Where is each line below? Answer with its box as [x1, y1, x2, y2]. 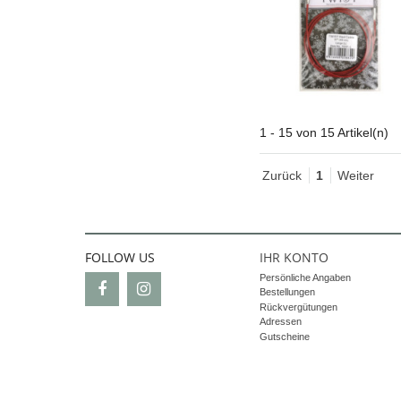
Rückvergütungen [259, 301, 337, 312]
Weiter [337, 168, 374, 183]
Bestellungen [259, 286, 315, 298]
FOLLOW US [84, 249, 155, 266]
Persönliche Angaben [259, 272, 351, 283]
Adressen [259, 316, 302, 328]
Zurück [261, 168, 302, 183]
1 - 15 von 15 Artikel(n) [259, 125, 388, 140]
